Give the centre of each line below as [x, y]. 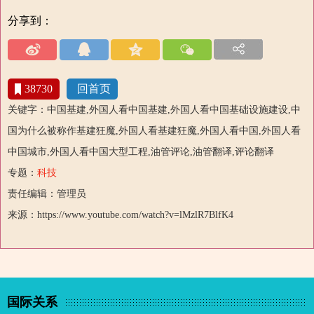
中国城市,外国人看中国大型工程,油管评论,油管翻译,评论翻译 [141, 152]
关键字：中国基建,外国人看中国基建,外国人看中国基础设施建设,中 [154, 110]
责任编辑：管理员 [47, 194]
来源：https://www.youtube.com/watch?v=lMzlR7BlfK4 [121, 215]
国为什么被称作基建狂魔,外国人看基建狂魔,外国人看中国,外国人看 [154, 131]
